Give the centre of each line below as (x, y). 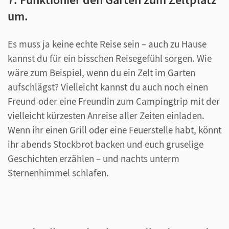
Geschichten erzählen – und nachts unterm (94, 158)
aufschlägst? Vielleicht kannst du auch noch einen (108, 87)
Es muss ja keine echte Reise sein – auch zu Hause (107, 44)
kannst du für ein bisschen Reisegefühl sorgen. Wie (110, 58)
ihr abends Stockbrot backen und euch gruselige (106, 144)
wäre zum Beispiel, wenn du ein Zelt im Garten (101, 72)
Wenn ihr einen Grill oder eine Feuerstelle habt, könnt (114, 130)
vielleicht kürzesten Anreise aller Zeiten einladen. (106, 115)
